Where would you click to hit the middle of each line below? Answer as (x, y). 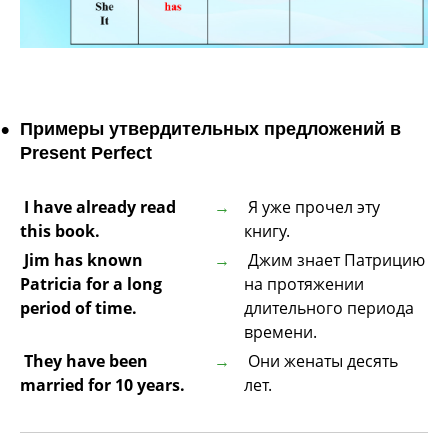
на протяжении (304, 284)
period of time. (78, 308)
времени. (281, 332)
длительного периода (329, 308)
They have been (84, 361)
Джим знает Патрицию (335, 260)
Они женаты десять (321, 361)
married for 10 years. (102, 385)
